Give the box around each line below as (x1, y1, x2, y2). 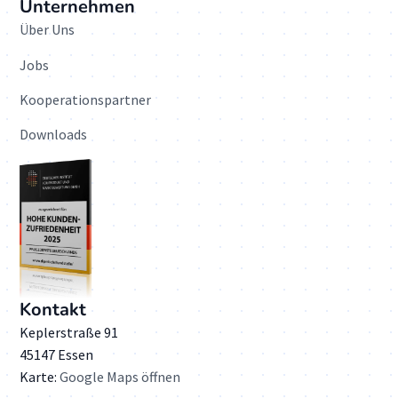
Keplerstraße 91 (20, 322, 119, 341)
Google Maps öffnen (60, 367, 181, 386)
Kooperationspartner (20, 90, 152, 108)
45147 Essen (20, 345, 94, 363)
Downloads (20, 125, 88, 144)
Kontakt (20, 297, 87, 322)
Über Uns (20, 20, 76, 39)
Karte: (20, 367, 60, 386)
